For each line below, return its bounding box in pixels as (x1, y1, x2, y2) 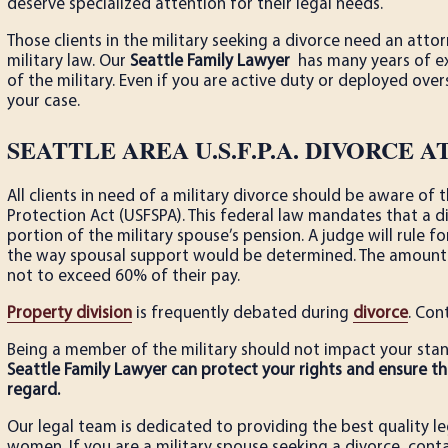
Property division (7, 305, 132, 323)
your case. (7, 93, 84, 111)
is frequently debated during (132, 305, 353, 323)
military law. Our (7, 53, 130, 71)
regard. (7, 382, 60, 400)
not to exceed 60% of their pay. (7, 268, 244, 286)
